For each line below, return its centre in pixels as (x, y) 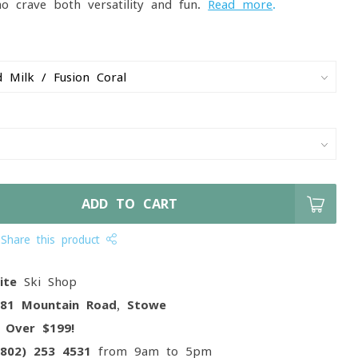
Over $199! (40, 328)
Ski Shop (47, 282)
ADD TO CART (130, 204)
